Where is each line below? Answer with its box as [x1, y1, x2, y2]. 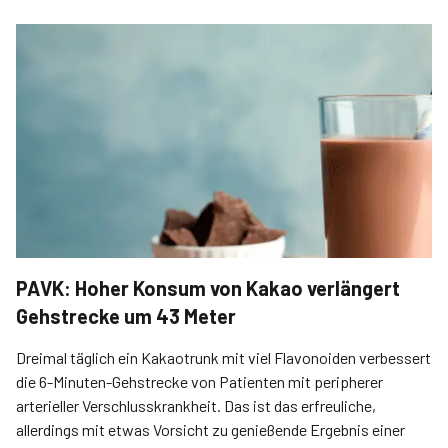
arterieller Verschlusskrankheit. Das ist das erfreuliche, [16, 396, 376, 415]
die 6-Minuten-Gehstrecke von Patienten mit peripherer [16, 372, 383, 391]
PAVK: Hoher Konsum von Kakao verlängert [16, 276, 400, 300]
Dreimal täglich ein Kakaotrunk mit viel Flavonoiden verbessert [16, 348, 431, 367]
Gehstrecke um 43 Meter [16, 304, 236, 328]
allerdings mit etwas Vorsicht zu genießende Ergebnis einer [16, 420, 405, 439]
